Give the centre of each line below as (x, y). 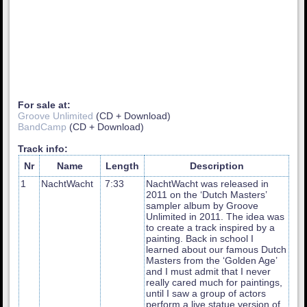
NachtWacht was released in (208, 183)
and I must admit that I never (209, 271)
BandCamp (42, 126)
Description (217, 165)
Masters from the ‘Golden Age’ (212, 260)
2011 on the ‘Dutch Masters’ (207, 194)
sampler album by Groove (202, 205)
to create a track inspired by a (211, 227)
